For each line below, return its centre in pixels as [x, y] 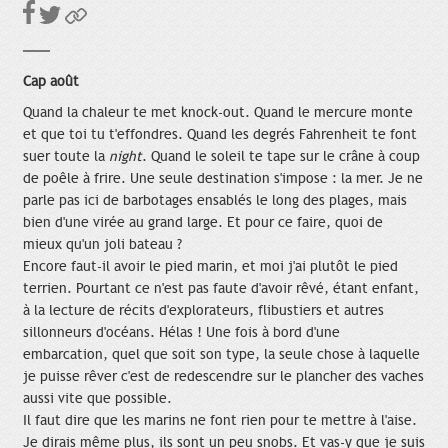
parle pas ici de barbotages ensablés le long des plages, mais [215, 200]
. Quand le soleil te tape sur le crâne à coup [281, 156]
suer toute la [66, 156]
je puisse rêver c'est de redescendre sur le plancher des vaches [223, 376]
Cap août [51, 81]
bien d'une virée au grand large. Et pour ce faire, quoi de [203, 222]
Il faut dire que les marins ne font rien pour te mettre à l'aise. [220, 420]
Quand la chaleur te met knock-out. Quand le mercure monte [218, 112]
